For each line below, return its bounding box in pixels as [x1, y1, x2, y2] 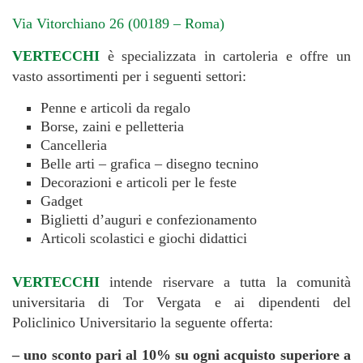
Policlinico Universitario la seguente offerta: [12, 314, 273, 331]
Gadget [41, 192, 83, 209]
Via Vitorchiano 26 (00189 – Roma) [12, 15, 224, 32]
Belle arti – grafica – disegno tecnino [41, 155, 258, 172]
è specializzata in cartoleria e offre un [100, 47, 351, 64]
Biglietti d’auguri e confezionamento [41, 211, 257, 228]
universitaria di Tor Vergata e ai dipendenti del [12, 293, 351, 310]
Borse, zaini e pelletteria [41, 117, 184, 135]
